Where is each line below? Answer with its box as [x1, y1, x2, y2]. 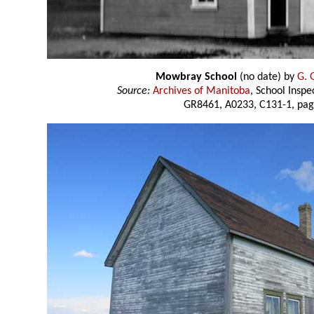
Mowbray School [156, 71, 237, 83]
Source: [117, 86, 150, 97]
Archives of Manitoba [153, 86, 250, 97]
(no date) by [237, 71, 297, 83]
